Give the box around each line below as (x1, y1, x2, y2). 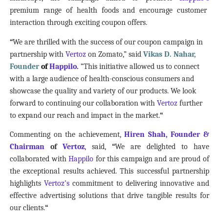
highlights (10, 179, 44, 188)
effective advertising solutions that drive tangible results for (10, 191, 209, 200)
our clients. (10, 203, 45, 213)
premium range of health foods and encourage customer (10, 6, 207, 15)
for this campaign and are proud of (93, 154, 210, 164)
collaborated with (10, 154, 69, 164)
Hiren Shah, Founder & (124, 130, 210, 139)
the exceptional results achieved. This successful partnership (10, 167, 209, 176)
